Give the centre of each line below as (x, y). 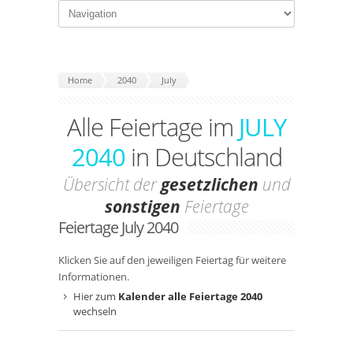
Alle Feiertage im (153, 127)
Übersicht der (111, 184)
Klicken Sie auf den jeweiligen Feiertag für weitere (172, 260)
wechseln (95, 311)
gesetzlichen (209, 184)
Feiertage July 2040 (118, 227)
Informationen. (94, 277)
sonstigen (142, 206)
